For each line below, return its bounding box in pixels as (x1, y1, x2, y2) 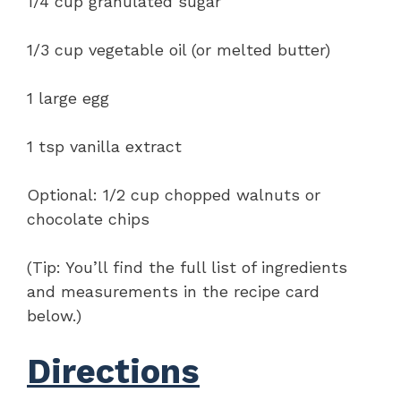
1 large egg (27, 88, 109, 107)
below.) (27, 305, 81, 325)
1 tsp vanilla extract (27, 136, 182, 156)
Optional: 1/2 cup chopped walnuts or (27, 184, 320, 204)
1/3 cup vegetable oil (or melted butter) (27, 39, 330, 59)
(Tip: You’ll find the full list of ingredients (27, 257, 347, 277)
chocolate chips (27, 209, 149, 228)
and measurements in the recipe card (27, 281, 320, 301)
